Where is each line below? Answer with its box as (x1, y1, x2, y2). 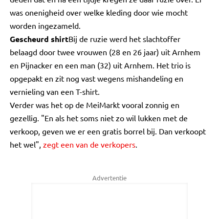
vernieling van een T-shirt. (10, 87, 100, 96)
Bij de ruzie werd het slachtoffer (68, 34, 180, 44)
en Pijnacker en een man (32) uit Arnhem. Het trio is (10, 60, 191, 70)
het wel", (10, 139, 43, 149)
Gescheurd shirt (10, 34, 68, 44)
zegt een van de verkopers (43, 139, 135, 149)
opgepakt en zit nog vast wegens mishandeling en (10, 73, 183, 83)
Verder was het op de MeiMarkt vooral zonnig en (10, 100, 179, 109)
